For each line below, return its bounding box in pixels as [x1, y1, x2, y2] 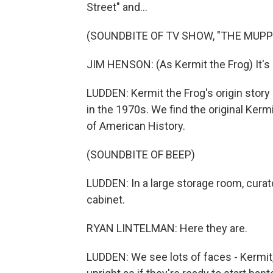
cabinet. [87, 193, 125, 206]
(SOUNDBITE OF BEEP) [87, 148, 195, 161]
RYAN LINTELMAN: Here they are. [87, 222, 247, 235]
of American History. [87, 119, 185, 132]
